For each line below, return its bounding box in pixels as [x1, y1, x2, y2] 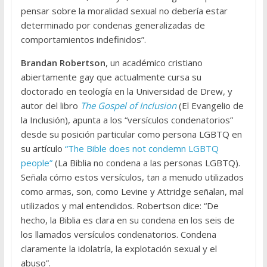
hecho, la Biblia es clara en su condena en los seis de [20, 214, 235, 226]
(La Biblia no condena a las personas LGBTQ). [52, 157, 240, 169]
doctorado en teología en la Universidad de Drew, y [20, 85, 232, 98]
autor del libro [20, 100, 80, 112]
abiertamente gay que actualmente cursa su [20, 71, 201, 83]
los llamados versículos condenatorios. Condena [20, 228, 216, 241]
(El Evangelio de [176, 100, 244, 112]
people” [20, 157, 52, 169]
